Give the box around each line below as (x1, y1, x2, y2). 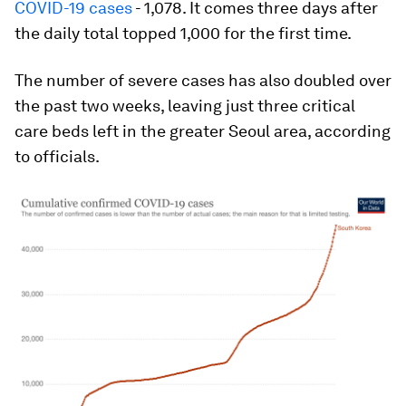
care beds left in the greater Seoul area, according (14, 121, 391, 140)
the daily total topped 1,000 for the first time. (14, 24, 352, 43)
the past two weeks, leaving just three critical (14, 96, 355, 115)
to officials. (14, 147, 100, 166)
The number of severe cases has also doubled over (14, 71, 391, 90)
